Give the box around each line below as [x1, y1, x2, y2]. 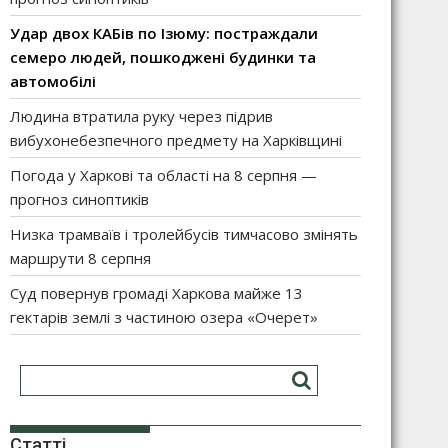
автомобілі [10, 71, 96, 91]
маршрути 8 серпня [10, 248, 151, 268]
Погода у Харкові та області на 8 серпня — [10, 165, 317, 185]
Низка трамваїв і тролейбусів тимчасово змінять [10, 224, 358, 244]
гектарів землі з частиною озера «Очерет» [10, 307, 318, 327]
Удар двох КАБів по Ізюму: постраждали [10, 23, 318, 43]
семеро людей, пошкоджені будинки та [10, 47, 316, 67]
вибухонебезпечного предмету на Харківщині [10, 130, 342, 150]
